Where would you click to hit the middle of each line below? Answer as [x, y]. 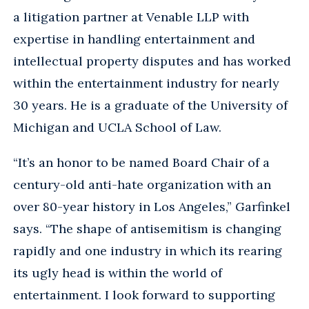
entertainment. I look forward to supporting [144, 295]
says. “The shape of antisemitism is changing [147, 228]
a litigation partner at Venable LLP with [131, 17]
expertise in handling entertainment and [134, 39]
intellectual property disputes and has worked [152, 61]
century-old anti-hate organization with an [142, 184]
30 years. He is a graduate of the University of [150, 105]
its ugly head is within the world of [118, 272]
